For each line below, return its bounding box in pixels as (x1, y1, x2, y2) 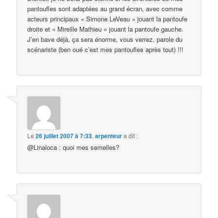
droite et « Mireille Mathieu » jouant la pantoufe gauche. (27, 24, 184, 34)
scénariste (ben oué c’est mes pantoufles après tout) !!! (27, 44, 184, 54)
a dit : (124, 131, 138, 140)
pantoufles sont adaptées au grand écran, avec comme (27, 3, 183, 13)
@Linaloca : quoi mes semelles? (27, 143, 120, 152)
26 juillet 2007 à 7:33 (36, 131, 92, 140)
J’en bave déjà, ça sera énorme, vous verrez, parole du (27, 34, 183, 44)
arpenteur (95, 131, 123, 140)
